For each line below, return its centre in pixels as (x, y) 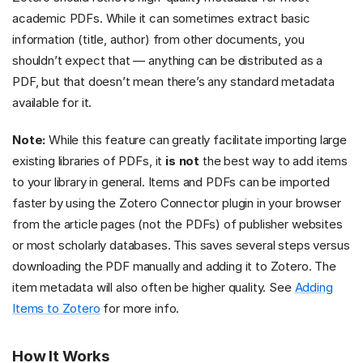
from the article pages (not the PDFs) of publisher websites (177, 224)
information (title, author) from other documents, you (158, 40)
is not (183, 160)
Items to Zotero (56, 308)
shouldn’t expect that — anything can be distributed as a (168, 61)
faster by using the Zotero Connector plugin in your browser (177, 203)
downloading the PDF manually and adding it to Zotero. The (174, 266)
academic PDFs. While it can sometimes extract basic (161, 19)
